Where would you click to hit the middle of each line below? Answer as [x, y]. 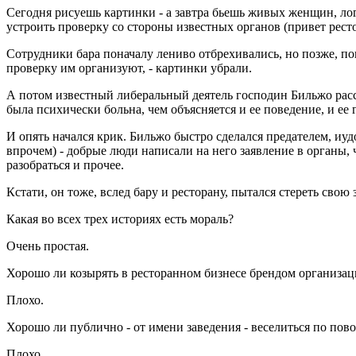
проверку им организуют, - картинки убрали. [129, 68]
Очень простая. [48, 246]
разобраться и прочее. [65, 165]
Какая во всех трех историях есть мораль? [120, 219]
